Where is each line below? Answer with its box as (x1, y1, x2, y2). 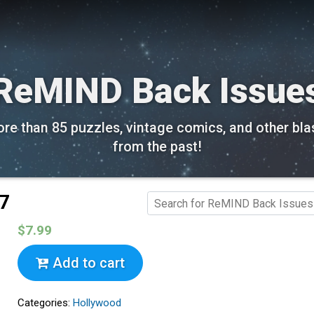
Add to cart (49, 254, 125, 272)
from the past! (112, 139, 202, 155)
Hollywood (73, 296, 122, 310)
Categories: (18, 296, 74, 310)
